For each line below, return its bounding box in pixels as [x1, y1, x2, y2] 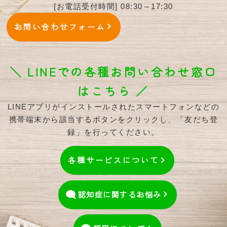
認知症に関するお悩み [78, 188, 162, 200]
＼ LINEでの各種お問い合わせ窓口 [9, 63, 218, 80]
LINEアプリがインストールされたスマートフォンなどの [7, 102, 220, 111]
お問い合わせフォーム [14, 21, 106, 32]
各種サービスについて [68, 155, 159, 166]
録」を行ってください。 [67, 128, 160, 137]
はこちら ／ [78, 83, 149, 99]
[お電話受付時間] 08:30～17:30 [54, 2, 173, 11]
